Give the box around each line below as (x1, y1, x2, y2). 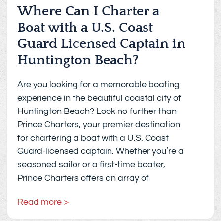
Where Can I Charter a (17, 3, 160, 19)
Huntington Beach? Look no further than (17, 107, 177, 116)
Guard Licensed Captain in (17, 36, 186, 52)
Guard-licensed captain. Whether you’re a (17, 147, 184, 156)
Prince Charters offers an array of (17, 173, 149, 183)
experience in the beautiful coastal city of (17, 93, 182, 103)
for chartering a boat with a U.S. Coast (17, 133, 169, 143)
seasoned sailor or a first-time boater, (17, 160, 166, 170)
